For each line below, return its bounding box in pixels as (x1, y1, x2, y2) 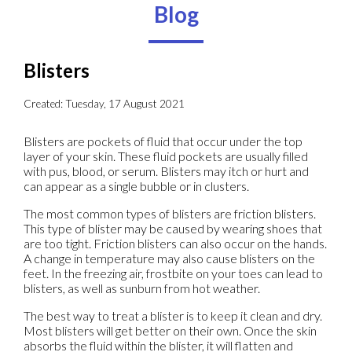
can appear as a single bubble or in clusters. (24, 178, 249, 193)
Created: (24, 97, 65, 110)
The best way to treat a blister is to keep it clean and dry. (24, 307, 322, 323)
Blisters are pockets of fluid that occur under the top (24, 133, 302, 148)
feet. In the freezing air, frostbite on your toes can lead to (24, 265, 323, 280)
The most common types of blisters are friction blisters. (24, 205, 316, 221)
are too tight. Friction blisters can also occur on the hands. (24, 235, 327, 251)
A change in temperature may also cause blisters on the (24, 250, 315, 266)
